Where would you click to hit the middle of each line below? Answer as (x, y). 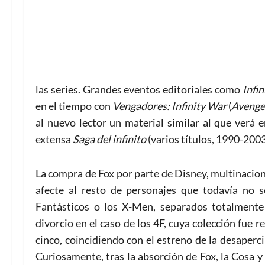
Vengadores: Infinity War (169, 106)
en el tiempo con (74, 106)
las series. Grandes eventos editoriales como (139, 89)
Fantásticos (62, 206)
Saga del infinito (110, 139)
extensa (54, 139)
